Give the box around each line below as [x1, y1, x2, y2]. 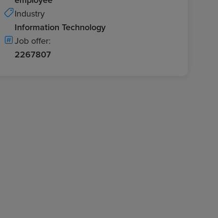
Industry [15, 7, 45, 19]
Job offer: [15, 35, 51, 47]
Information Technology [15, 21, 106, 33]
